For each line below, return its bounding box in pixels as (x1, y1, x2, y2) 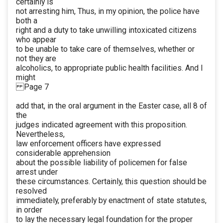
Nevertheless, (16, 129, 65, 139)
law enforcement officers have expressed (16, 139, 161, 149)
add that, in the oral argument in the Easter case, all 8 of (16, 101, 207, 111)
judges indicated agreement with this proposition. (16, 120, 187, 130)
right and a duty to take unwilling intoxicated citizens (16, 25, 197, 35)
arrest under (16, 167, 58, 177)
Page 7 (16, 82, 49, 92)
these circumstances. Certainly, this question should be (16, 177, 207, 187)
